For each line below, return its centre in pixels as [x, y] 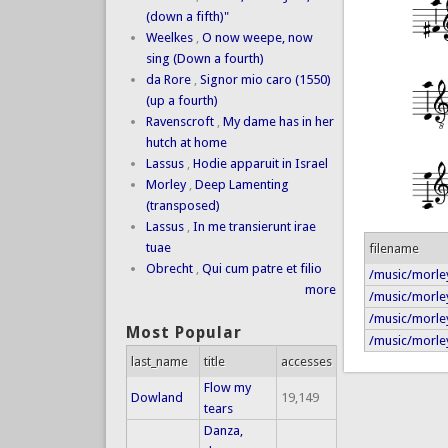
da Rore [168, 80]
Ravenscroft [179, 122]
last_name [159, 361]
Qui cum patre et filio [261, 269]
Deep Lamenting [241, 185]
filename [394, 249]
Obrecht [169, 269]
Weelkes [169, 38]
